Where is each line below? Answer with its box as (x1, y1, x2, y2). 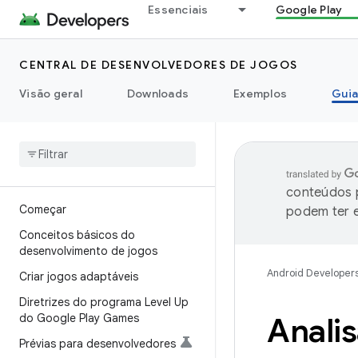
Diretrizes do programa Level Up (19, 295, 189, 309)
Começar (19, 202, 66, 217)
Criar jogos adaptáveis (19, 269, 138, 284)
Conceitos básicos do (19, 228, 135, 242)
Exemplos (233, 86, 287, 101)
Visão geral (19, 86, 82, 101)
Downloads (126, 86, 189, 101)
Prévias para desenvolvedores (19, 336, 176, 351)
